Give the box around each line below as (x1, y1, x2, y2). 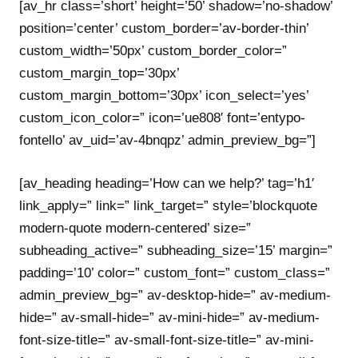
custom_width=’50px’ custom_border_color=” (19, 43, 287, 58)
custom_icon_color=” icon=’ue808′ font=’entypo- (19, 110, 305, 125)
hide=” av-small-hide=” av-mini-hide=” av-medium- (19, 309, 320, 325)
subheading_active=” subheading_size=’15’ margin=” (19, 242, 332, 258)
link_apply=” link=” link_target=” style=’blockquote (19, 197, 317, 213)
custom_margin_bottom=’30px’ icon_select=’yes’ (19, 88, 308, 103)
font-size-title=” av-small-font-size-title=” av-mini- (19, 332, 314, 348)
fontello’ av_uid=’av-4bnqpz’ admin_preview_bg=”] (19, 133, 316, 148)
